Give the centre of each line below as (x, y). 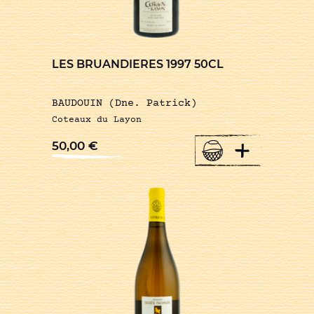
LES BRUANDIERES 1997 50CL (138, 64)
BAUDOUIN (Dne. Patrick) (124, 104)
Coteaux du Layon (97, 120)
